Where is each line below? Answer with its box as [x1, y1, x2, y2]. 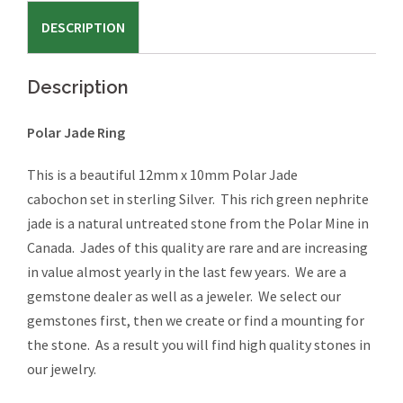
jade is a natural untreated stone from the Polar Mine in [27, 214, 369, 233]
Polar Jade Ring [27, 123, 125, 142]
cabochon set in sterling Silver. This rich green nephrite [27, 190, 369, 209]
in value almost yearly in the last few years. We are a [27, 263, 346, 282]
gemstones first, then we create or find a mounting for [27, 311, 364, 330]
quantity [26, 21, 82, 40]
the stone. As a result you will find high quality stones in [27, 336, 371, 354]
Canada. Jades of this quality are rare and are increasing [27, 238, 368, 257]
